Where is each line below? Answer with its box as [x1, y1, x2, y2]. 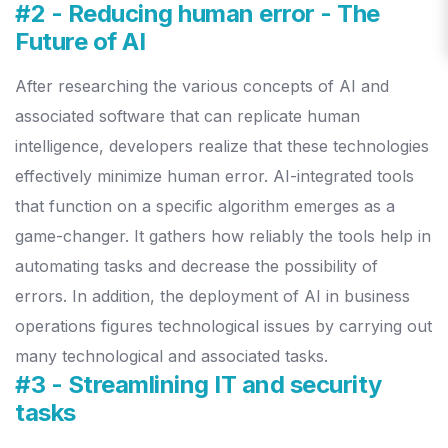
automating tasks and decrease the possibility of [15, 256, 378, 277]
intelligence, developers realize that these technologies [15, 136, 429, 157]
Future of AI [15, 27, 145, 57]
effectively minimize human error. [15, 166, 273, 187]
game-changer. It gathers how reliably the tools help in [15, 226, 431, 247]
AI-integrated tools [273, 166, 414, 187]
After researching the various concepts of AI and [15, 76, 389, 97]
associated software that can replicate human [15, 106, 360, 127]
